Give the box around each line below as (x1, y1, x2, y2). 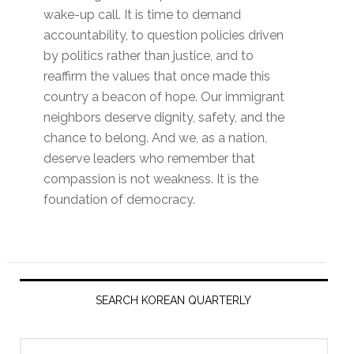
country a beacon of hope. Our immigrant (43, 89, 285, 105)
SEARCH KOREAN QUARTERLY (96, 294, 252, 307)
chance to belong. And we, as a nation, (43, 130, 268, 146)
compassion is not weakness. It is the (43, 171, 259, 187)
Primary (2, 262, 92, 291)
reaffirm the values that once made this (43, 69, 271, 85)
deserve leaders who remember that (43, 151, 256, 167)
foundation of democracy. (43, 192, 196, 208)
